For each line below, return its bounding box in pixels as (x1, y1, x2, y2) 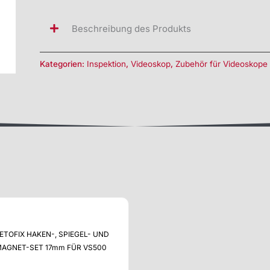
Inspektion (86, 58, 126, 69)
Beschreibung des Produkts (71, 23, 191, 35)
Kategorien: (39, 58, 87, 69)
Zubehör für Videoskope (175, 58, 268, 69)
